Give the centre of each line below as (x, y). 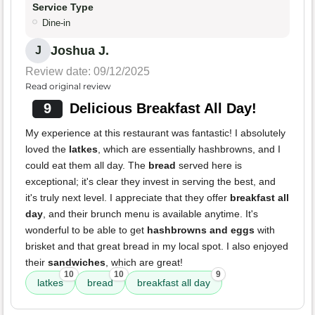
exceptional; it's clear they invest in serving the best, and (150, 182)
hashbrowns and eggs (201, 230)
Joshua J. (80, 51)
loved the (47, 149)
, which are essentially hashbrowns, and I (189, 149)
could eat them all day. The (87, 166)
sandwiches (77, 263)
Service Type (63, 7)
